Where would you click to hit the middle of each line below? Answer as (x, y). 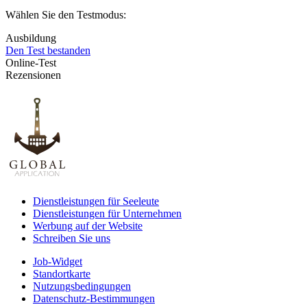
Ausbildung (31, 38)
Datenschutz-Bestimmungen (94, 298)
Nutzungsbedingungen (82, 286)
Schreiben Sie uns (72, 238)
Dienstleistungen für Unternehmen (107, 213)
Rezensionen (33, 75)
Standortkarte (62, 273)
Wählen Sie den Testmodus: (66, 14)
